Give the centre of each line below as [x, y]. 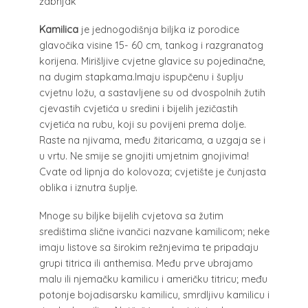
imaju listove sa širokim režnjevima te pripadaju [148, 247]
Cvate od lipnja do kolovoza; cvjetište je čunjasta [152, 172]
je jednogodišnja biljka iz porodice [158, 30]
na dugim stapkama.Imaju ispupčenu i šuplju [141, 77]
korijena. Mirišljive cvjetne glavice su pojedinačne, [152, 62]
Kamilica [58, 30]
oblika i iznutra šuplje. [88, 188]
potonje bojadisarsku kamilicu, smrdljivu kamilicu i [154, 295]
